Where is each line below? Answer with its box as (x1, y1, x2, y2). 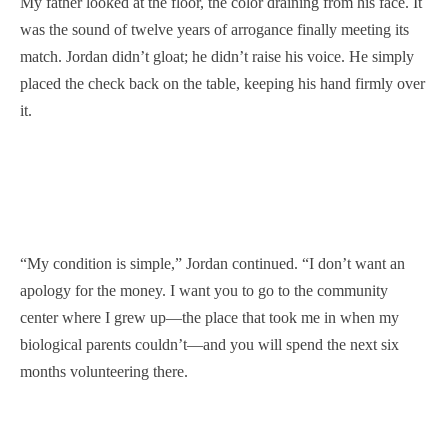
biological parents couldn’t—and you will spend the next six (20, 336, 399, 353)
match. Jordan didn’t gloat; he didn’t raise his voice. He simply (20, 48, 414, 65)
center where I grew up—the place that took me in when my (20, 309, 399, 326)
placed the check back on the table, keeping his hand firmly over (20, 75, 425, 92)
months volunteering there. (20, 363, 188, 380)
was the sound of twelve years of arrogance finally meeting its (20, 21, 409, 38)
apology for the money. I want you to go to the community (20, 282, 388, 299)
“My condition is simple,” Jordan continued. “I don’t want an (20, 255, 405, 272)
